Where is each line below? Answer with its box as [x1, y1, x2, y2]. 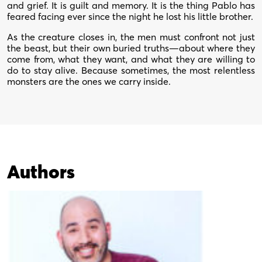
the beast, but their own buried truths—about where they [7, 42, 255, 54]
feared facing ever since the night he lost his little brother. [7, 11, 253, 22]
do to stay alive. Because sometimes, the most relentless [7, 64, 255, 76]
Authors [7, 160, 75, 183]
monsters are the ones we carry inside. [7, 75, 171, 87]
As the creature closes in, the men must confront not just [7, 31, 255, 43]
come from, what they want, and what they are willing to [7, 53, 255, 65]
